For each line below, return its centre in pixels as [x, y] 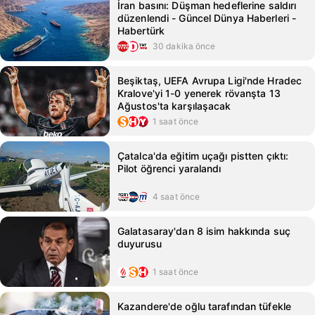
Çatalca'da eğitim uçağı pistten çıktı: [203, 156]
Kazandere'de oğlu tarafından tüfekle [205, 306]
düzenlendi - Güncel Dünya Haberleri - [207, 18]
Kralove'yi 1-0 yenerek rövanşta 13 [199, 93]
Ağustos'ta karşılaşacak [174, 106]
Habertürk [141, 31]
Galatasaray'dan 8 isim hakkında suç [204, 231]
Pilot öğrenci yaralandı [169, 168]
